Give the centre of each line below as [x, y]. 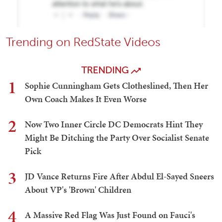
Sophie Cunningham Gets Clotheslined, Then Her [116, 86]
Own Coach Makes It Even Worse [86, 99]
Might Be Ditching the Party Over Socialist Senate [117, 138]
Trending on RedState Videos [83, 42]
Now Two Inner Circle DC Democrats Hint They [114, 124]
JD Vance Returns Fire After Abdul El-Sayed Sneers [119, 176]
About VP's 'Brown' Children [78, 190]
